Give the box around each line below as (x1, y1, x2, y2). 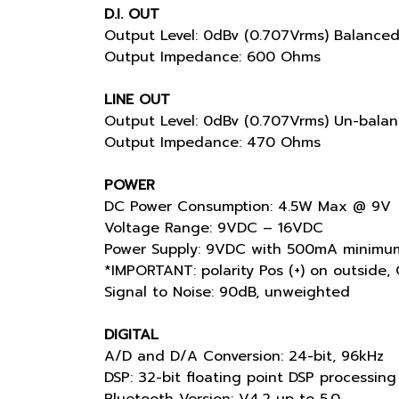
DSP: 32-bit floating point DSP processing (104, 367, 396, 388)
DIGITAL (104, 324, 159, 346)
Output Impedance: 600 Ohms (104, 46, 321, 68)
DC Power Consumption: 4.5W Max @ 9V (104, 196, 391, 217)
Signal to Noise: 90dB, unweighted (104, 281, 350, 303)
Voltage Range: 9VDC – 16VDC (104, 217, 323, 239)
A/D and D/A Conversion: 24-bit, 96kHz (104, 346, 384, 367)
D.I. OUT (104, 4, 159, 25)
